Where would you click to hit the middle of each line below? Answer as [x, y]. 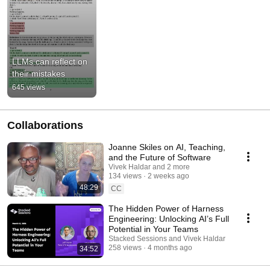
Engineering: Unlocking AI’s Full [169, 219]
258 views [125, 248]
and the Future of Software [160, 158]
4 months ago [170, 248]
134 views [125, 176]
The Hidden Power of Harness [166, 209]
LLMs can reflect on [50, 62]
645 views [29, 88]
